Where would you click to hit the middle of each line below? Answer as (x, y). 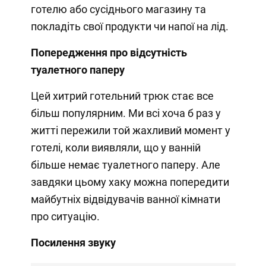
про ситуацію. (65, 217)
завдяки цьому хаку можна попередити (130, 182)
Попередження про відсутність (109, 53)
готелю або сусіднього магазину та (118, 9)
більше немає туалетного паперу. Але (125, 165)
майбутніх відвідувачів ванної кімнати (125, 199)
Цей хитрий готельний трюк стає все (122, 96)
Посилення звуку (73, 243)
